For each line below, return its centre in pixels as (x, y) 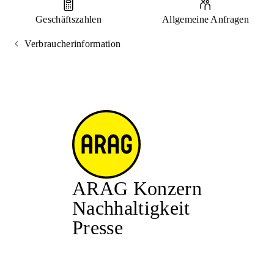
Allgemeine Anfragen (206, 19)
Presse (98, 228)
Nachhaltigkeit (131, 208)
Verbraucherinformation (73, 44)
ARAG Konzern (137, 188)
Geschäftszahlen (68, 19)
